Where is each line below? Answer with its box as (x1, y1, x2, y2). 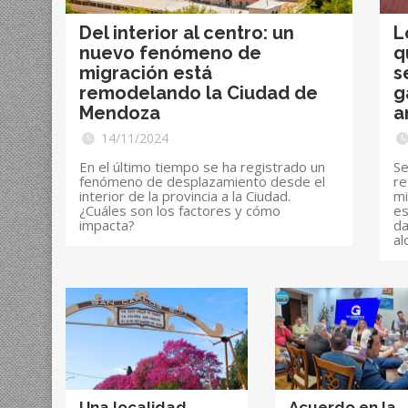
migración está (79, 61, 212, 84)
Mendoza (79, 101, 160, 124)
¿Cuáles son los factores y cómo (79, 200, 280, 219)
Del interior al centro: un (79, 21, 294, 44)
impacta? (79, 215, 135, 234)
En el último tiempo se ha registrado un (79, 157, 325, 176)
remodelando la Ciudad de (79, 81, 318, 104)
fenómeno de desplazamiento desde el (79, 171, 325, 190)
